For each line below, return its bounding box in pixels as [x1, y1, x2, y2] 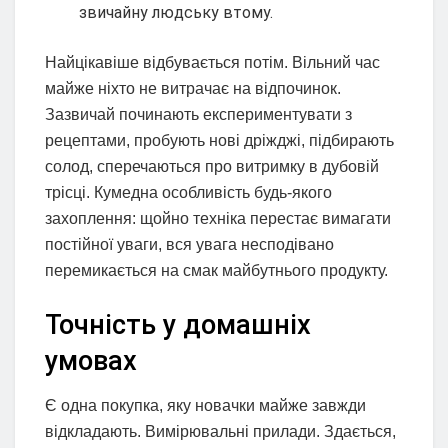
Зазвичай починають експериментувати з [45, 106, 352, 124]
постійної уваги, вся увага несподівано [45, 236, 334, 254]
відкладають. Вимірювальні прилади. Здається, [45, 422, 396, 440]
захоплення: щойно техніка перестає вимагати [45, 210, 391, 228]
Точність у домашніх [45, 309, 311, 341]
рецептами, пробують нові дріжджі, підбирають [45, 132, 394, 150]
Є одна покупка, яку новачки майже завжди [45, 396, 366, 414]
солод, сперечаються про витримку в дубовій [45, 158, 379, 176]
